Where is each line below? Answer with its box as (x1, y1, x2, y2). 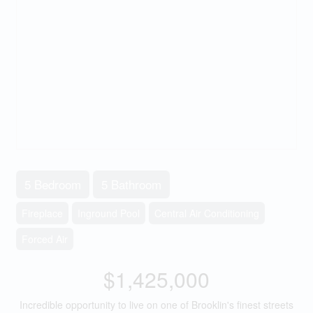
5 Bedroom (24, 175, 81, 193)
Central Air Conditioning (154, 206, 259, 220)
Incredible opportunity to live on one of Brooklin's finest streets (20, 298, 293, 312)
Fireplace (21, 206, 63, 220)
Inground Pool (77, 206, 140, 220)
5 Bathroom (101, 175, 161, 193)
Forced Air (21, 232, 68, 246)
